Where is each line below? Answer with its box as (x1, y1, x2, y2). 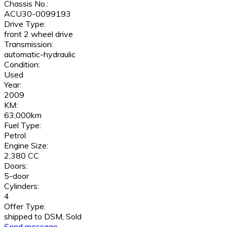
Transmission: (4, 39, 53, 50)
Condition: (4, 59, 40, 70)
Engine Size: (4, 140, 48, 151)
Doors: (4, 161, 27, 171)
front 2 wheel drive (4, 29, 73, 40)
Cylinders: (4, 181, 39, 192)
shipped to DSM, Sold (4, 211, 82, 222)
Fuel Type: (4, 120, 41, 131)
